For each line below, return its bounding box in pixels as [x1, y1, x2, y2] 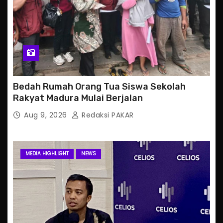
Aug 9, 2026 [24, 110, 69, 120]
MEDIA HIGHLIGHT [25, 150, 69, 158]
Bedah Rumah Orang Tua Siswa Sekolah [13, 81, 186, 93]
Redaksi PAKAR [79, 110, 134, 120]
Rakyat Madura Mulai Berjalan [13, 93, 143, 104]
